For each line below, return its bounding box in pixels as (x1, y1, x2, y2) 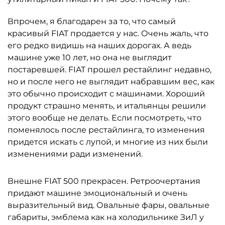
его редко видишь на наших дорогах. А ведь (8, 41, 191, 50)
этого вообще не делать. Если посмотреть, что (8, 113, 201, 123)
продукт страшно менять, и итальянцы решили (8, 101, 206, 110)
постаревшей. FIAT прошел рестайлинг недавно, (8, 65, 211, 74)
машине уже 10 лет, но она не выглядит (8, 53, 172, 62)
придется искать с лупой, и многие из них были (8, 137, 208, 147)
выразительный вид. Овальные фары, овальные (8, 200, 209, 210)
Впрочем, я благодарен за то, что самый (8, 17, 176, 26)
